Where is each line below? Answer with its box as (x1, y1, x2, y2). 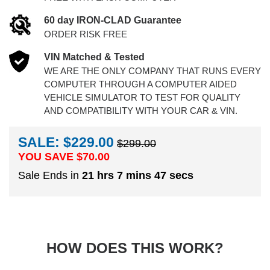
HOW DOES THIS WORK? (46, 240, 224, 256)
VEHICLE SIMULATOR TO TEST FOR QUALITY (43, 92, 240, 102)
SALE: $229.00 (18, 134, 114, 150)
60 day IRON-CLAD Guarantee (43, 15, 181, 25)
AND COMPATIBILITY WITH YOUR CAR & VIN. (43, 105, 237, 116)
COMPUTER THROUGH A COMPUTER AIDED (43, 79, 237, 89)
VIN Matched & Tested (43, 52, 145, 62)
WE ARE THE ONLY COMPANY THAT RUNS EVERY (43, 66, 261, 76)
